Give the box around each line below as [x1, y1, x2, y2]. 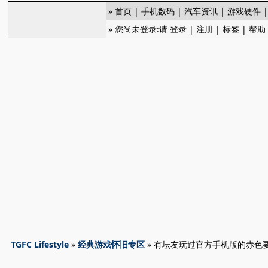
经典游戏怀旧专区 [78, 239, 145, 250]
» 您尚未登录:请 [108, 23, 170, 35]
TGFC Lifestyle [11, 239, 69, 250]
